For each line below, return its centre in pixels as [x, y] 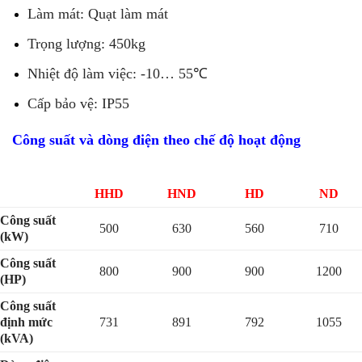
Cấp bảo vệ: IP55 [79, 104]
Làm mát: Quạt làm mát [98, 14]
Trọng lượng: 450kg [87, 44]
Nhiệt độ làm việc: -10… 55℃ [118, 74]
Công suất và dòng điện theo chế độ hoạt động [156, 140]
